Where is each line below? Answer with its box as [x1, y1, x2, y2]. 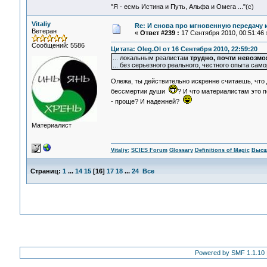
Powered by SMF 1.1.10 [195, 249, 265, 256]
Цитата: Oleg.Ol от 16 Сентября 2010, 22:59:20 [110, 45, 257, 53]
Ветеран [31, 27, 57, 35]
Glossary [169, 147, 193, 154]
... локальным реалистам [112, 54, 190, 62]
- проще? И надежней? [110, 98, 183, 105]
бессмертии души [110, 88, 169, 95]
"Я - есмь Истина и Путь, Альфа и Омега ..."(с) [110, 3, 254, 11]
